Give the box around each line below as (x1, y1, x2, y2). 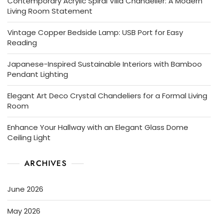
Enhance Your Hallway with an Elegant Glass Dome (7, 122, 188, 133)
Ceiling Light (7, 132, 51, 143)
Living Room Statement (7, 6, 92, 17)
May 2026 (7, 206, 40, 217)
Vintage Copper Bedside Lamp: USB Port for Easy (7, 27, 183, 38)
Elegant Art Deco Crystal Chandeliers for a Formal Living (7, 91, 207, 101)
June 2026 (7, 184, 43, 195)
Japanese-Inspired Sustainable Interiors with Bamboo (7, 59, 202, 70)
